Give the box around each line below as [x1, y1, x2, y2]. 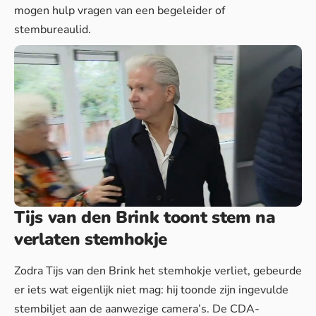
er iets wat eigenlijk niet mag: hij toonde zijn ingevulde [14, 281, 288, 298]
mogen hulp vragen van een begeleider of [14, 3, 225, 18]
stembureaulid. [14, 22, 91, 37]
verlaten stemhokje [14, 228, 167, 251]
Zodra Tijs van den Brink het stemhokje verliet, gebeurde [14, 262, 302, 279]
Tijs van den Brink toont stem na [14, 206, 276, 229]
